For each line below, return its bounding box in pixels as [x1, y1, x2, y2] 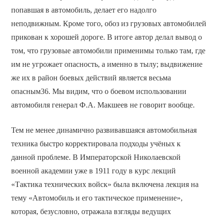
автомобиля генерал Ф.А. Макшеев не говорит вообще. [11, 100, 195, 109]
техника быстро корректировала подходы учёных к [11, 139, 181, 148]
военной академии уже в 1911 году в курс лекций [11, 166, 176, 175]
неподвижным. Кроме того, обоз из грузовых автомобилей [11, 19, 206, 28]
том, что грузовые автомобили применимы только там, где [11, 46, 205, 55]
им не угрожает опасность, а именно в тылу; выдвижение [11, 60, 202, 68]
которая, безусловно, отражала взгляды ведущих [11, 207, 171, 216]
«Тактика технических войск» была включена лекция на [11, 180, 199, 188]
